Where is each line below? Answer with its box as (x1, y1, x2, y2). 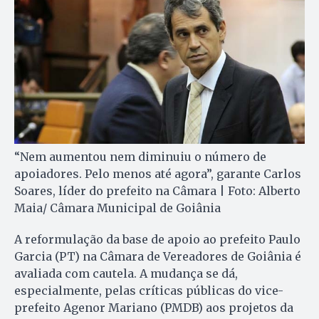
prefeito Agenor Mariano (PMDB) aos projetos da (14, 300, 293, 315)
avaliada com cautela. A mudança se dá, (14, 266, 238, 281)
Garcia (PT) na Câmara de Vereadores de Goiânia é (14, 249, 301, 264)
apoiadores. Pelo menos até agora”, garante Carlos (14, 167, 301, 182)
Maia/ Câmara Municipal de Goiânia (14, 201, 221, 216)
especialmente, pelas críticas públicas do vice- (14, 283, 283, 298)
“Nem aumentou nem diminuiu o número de (14, 150, 266, 164)
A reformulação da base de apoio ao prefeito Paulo (14, 232, 300, 247)
